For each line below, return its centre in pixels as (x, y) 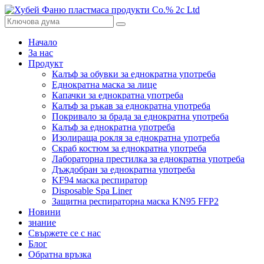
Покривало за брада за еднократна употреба (140, 116)
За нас (41, 53)
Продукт (46, 63)
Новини (44, 212)
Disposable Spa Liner (92, 191)
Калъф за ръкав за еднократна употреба (131, 106)
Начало (43, 42)
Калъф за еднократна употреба (113, 127)
